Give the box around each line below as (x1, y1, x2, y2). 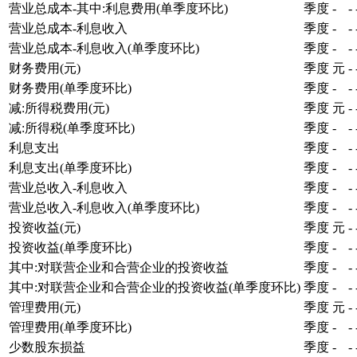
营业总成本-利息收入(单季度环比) (9, 41, 199, 55)
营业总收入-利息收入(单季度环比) (9, 200, 199, 214)
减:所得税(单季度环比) (9, 120, 135, 135)
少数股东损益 (9, 339, 85, 354)
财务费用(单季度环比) (9, 80, 131, 95)
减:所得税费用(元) (9, 100, 109, 115)
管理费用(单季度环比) (9, 320, 131, 334)
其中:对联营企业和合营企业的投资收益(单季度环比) (9, 280, 300, 294)
